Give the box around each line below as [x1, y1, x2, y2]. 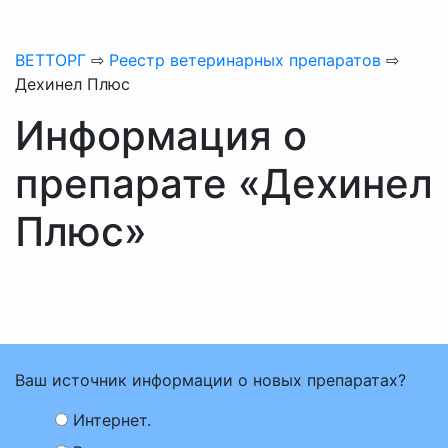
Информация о [15, 111, 307, 160]
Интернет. [73, 410, 151, 430]
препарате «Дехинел [15, 159, 433, 208]
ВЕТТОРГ [15, 50, 86, 70]
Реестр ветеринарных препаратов [109, 50, 381, 70]
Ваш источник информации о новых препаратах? [15, 370, 406, 390]
